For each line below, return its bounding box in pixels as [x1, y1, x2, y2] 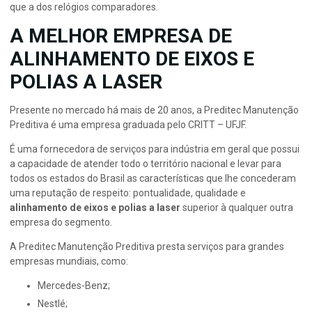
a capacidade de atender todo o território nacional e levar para [10, 158, 281, 170]
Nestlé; [44, 298, 68, 310]
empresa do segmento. [10, 217, 112, 228]
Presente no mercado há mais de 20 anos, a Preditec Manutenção [10, 104, 299, 116]
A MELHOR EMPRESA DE [10, 24, 232, 48]
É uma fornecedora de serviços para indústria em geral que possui [10, 143, 299, 155]
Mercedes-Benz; [46, 280, 110, 292]
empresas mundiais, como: [10, 256, 128, 267]
